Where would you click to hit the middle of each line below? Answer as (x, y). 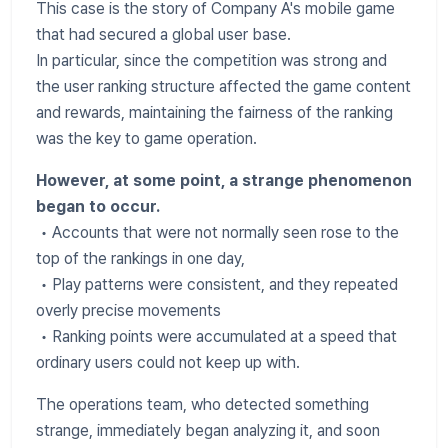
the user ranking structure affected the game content (223, 86)
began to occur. (98, 206)
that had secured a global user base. (163, 34)
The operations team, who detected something (202, 404)
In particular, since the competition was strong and (211, 60)
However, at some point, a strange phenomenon (224, 180)
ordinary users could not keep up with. (168, 362)
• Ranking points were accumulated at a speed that (216, 336)
